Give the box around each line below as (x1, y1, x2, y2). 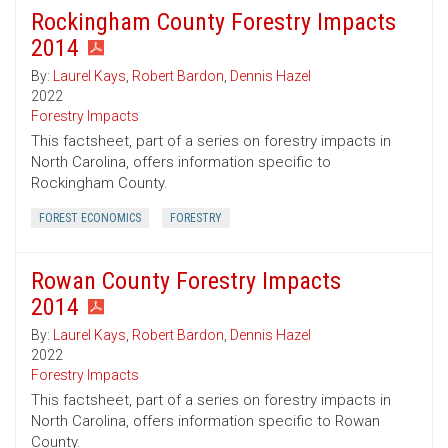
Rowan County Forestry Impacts (31, 267, 341, 296)
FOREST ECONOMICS (39, 211, 141, 226)
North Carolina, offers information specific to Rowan (31, 412, 380, 431)
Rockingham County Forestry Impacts (31, 8, 396, 37)
